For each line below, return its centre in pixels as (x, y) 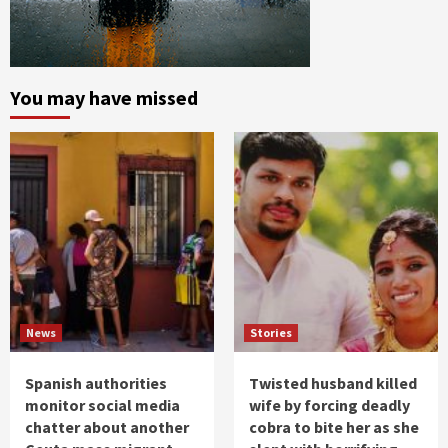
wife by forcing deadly (329, 404)
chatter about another (107, 426)
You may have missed (104, 97)
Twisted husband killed (333, 382)
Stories (271, 332)
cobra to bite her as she (334, 426)
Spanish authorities (96, 382)
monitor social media (102, 404)
